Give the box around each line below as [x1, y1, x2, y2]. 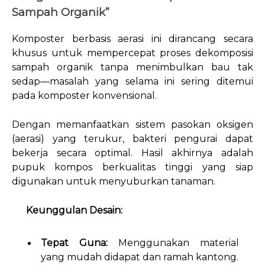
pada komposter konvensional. [12, 90, 157, 102]
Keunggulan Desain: [26, 205, 122, 216]
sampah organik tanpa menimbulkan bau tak [12, 62, 253, 73]
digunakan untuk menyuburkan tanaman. [12, 176, 215, 188]
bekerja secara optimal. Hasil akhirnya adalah [12, 147, 253, 159]
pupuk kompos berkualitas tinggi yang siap [12, 161, 253, 173]
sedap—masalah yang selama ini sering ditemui [12, 76, 253, 88]
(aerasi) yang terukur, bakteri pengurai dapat [12, 133, 253, 145]
